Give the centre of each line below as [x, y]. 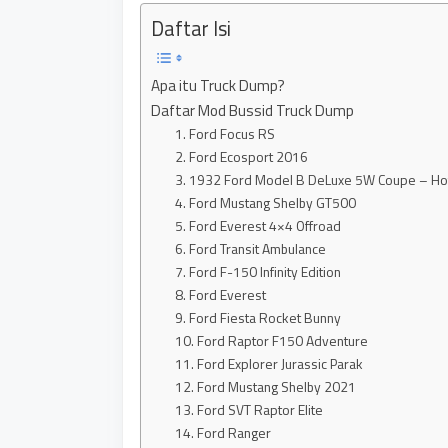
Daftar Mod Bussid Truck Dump [252, 110]
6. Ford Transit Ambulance [251, 248]
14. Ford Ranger [223, 432]
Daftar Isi [191, 28]
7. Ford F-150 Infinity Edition [258, 271]
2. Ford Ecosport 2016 [242, 156]
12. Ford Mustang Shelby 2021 [266, 386]
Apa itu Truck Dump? [218, 85]
